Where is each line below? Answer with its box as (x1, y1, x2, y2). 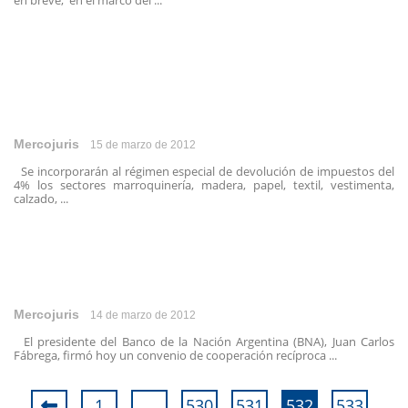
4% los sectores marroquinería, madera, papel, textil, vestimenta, (14, 177, 394, 193)
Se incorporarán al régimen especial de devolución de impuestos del (14, 163, 394, 179)
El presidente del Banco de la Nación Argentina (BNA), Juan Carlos (14, 333, 394, 350)
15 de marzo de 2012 (90, 138, 196, 151)
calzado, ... (14, 190, 68, 207)
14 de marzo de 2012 (90, 309, 196, 321)
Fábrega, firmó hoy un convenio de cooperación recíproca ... (14, 347, 337, 363)
